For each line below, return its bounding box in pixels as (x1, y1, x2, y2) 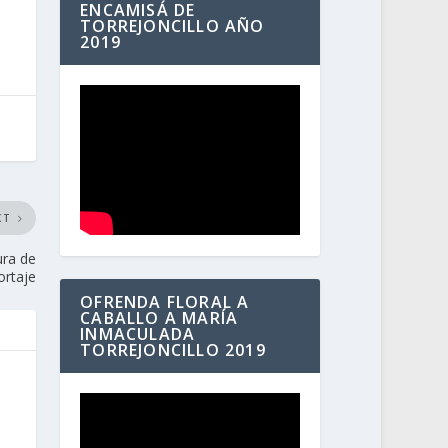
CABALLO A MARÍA (80, 307, 239, 330)
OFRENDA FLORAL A (80, 291, 250, 314)
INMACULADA (80, 323, 196, 346)
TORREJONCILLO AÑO (80, 15, 265, 38)
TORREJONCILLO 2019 (80, 339, 266, 362)
